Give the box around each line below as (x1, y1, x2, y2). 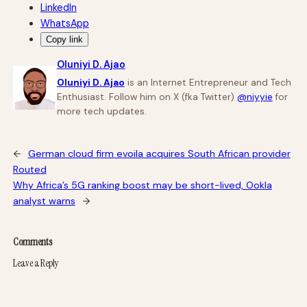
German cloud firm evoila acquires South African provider (27, 147, 291, 160)
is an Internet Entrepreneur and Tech (124, 76, 291, 88)
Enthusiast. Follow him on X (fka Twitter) (56, 90, 237, 103)
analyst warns (12, 194, 75, 207)
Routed (12, 162, 47, 175)
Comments (12, 234, 52, 249)
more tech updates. (56, 105, 147, 117)
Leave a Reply (12, 257, 59, 271)
